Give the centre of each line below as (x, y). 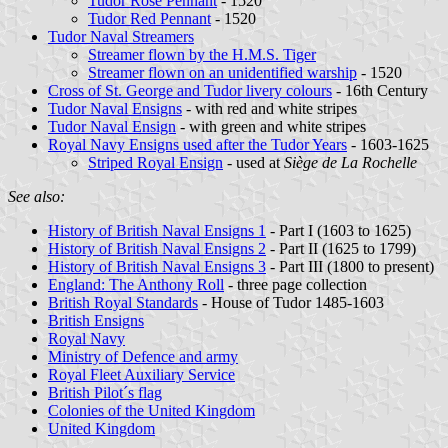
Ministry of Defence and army (143, 356)
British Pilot (85, 392)
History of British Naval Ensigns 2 (157, 248)
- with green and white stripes (271, 126)
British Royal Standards (123, 302)
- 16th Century (380, 90)
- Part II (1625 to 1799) (341, 248)
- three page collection (295, 284)
